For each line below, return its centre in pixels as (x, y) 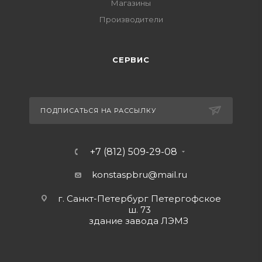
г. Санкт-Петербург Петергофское (139, 199)
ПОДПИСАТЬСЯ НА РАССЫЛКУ (98, 111)
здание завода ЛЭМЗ (139, 221)
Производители (131, 19)
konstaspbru (120, 175)
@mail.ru (168, 175)
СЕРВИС (131, 60)
